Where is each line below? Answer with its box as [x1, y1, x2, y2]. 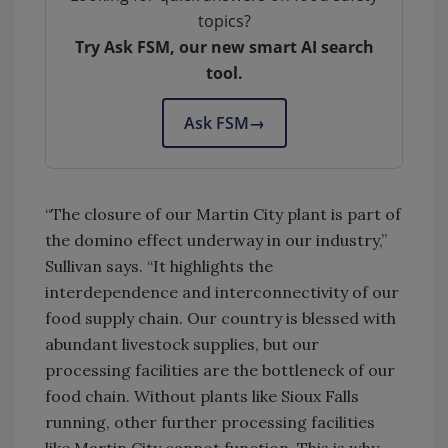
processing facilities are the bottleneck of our [45, 359, 395, 380]
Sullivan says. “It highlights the [45, 255, 273, 276]
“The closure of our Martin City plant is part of [45, 203, 401, 224]
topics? [197, 9, 251, 32]
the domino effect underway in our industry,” [45, 229, 387, 250]
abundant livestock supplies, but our [45, 333, 319, 354]
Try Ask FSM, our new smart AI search [74, 35, 374, 58]
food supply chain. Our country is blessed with [45, 307, 396, 328]
